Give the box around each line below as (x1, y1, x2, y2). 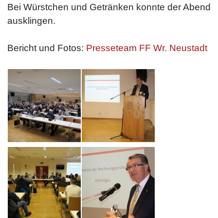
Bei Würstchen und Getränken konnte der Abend (7, 2, 211, 12)
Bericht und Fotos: (7, 43, 86, 53)
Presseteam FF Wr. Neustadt (86, 43, 207, 53)
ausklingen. (7, 16, 55, 26)
